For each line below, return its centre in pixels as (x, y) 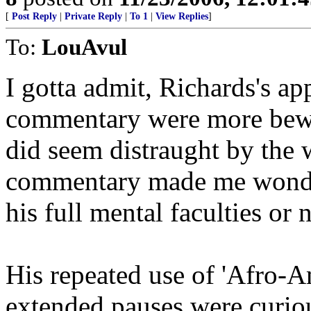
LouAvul (84, 47)
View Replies (182, 16)
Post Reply (34, 16)
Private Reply (93, 16)
